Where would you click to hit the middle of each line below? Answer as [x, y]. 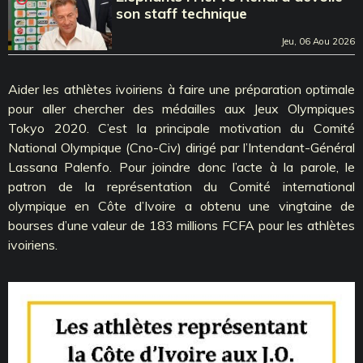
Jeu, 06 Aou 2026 [318, 41]
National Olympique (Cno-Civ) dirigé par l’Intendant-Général [181, 147]
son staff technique [182, 13]
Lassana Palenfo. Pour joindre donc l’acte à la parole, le [181, 167]
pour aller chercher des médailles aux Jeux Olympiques [181, 108]
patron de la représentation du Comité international [181, 186]
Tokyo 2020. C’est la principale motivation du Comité [181, 128]
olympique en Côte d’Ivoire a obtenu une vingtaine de [181, 205]
